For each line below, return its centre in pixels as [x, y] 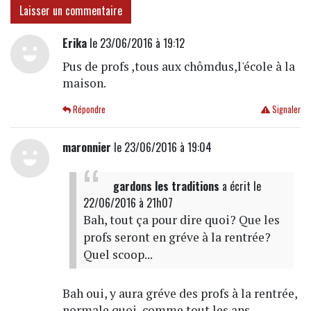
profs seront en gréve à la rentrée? [177, 237]
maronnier [86, 147]
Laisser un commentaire [71, 10]
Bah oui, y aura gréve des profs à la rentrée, [179, 293]
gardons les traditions [166, 186]
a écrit [236, 186]
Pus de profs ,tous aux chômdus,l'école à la [178, 66]
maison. [84, 83]
